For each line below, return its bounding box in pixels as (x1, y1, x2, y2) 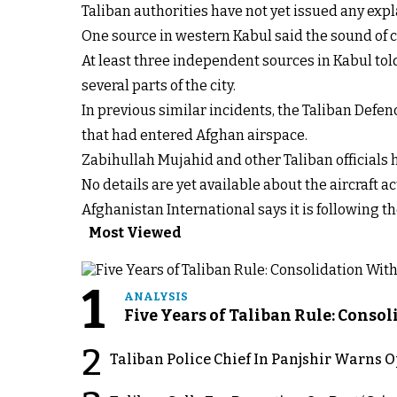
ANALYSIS (124, 290, 188, 303)
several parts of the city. (82, 77, 236, 95)
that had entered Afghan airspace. (82, 127, 307, 144)
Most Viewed (89, 224, 182, 242)
